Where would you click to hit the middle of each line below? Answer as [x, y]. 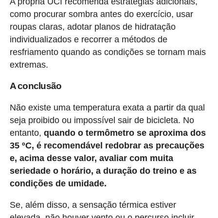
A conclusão [36, 86]
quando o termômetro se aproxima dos [123, 133]
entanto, [25, 133]
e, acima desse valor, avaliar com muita [91, 158]
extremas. [31, 64]
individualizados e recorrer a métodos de [88, 39]
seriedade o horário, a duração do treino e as [103, 171]
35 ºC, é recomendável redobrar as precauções [107, 145]
